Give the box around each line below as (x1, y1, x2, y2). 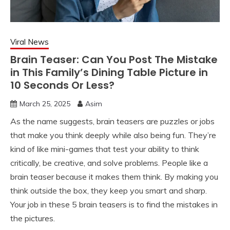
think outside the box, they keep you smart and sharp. (10, 185, 207, 196)
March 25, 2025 (20, 99, 70, 108)
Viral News (10, 36, 49, 47)
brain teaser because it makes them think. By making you (10, 171, 218, 182)
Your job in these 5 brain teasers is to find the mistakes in (10, 199, 218, 209)
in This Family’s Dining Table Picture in (10, 65, 208, 80)
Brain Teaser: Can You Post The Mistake (10, 52, 218, 67)
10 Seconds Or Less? (10, 78, 114, 92)
